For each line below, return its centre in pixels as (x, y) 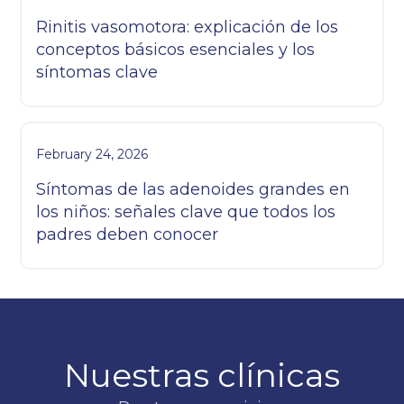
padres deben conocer (128, 235)
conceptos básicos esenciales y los (176, 50)
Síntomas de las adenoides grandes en (193, 190)
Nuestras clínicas (202, 376)
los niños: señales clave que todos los (186, 212)
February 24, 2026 (92, 155)
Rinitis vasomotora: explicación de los (188, 28)
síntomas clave (97, 73)
